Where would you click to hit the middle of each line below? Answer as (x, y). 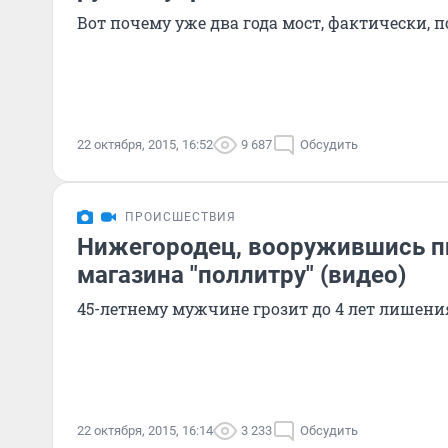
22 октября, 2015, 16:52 (145, 144)
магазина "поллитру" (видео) (241, 275)
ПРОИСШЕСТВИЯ (180, 217)
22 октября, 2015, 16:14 (145, 430)
